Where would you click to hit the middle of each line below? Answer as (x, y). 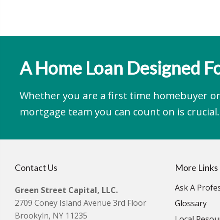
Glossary (191, 203)
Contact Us (36, 167)
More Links (196, 167)
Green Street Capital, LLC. (66, 190)
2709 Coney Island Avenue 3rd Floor (81, 203)
